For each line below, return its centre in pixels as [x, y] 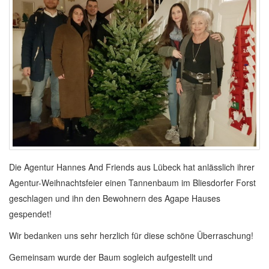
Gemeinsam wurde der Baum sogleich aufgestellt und [111, 257]
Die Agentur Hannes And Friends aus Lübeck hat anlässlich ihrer [132, 167]
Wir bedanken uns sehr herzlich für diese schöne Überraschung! [131, 236]
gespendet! [30, 214]
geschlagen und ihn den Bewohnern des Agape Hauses [115, 198]
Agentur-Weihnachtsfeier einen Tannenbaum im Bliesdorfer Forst [132, 183]
